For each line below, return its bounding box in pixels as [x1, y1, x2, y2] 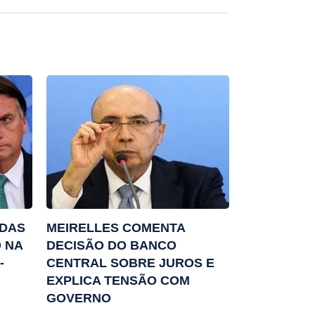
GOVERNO [46, 291, 111, 306]
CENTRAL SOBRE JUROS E [46, 256, 214, 271]
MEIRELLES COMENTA [46, 221, 185, 236]
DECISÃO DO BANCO [46, 238, 176, 253]
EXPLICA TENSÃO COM [46, 274, 190, 288]
